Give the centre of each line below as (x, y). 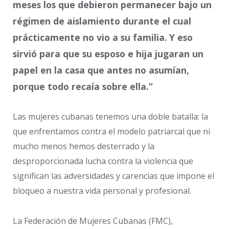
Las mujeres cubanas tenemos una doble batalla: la (110, 117)
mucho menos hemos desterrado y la (84, 146)
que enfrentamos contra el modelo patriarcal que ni (111, 132)
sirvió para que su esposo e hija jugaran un (108, 53)
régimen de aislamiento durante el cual (102, 21)
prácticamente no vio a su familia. (90, 37)
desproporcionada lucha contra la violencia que (103, 161)
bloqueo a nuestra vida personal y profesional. (102, 191)
